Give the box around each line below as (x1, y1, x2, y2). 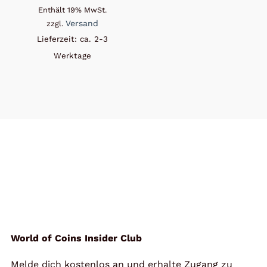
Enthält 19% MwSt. (38, 5, 107, 14)
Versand (66, 18, 99, 28)
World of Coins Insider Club (10, 232, 142, 244)
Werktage (54, 51, 92, 60)
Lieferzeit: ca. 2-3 (37, 34, 108, 44)
